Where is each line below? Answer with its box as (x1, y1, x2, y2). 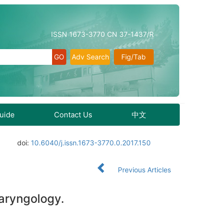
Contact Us (54, 110, 92, 119)
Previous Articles (116, 165, 173, 174)
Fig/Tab (121, 53, 146, 61)
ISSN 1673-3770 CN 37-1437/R (51, 30, 154, 38)
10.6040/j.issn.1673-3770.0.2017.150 (31, 138, 151, 147)
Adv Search (71, 53, 109, 61)
